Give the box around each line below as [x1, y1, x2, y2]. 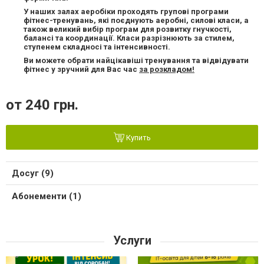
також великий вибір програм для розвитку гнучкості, [24, 25, 232, 34]
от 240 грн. [6, 97, 78, 114]
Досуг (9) [12, 168, 54, 179]
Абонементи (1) [12, 191, 81, 202]
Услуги [110, 233, 154, 248]
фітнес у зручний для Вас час [24, 65, 139, 74]
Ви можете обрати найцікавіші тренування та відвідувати [24, 56, 249, 65]
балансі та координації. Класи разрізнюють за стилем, [24, 34, 235, 43]
